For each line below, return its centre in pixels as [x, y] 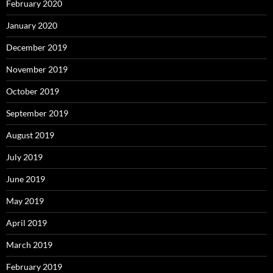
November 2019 [37, 69]
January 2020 [32, 25]
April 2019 [27, 222]
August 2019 [30, 135]
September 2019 [37, 113]
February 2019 [34, 266]
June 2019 [26, 179]
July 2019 [24, 157]
